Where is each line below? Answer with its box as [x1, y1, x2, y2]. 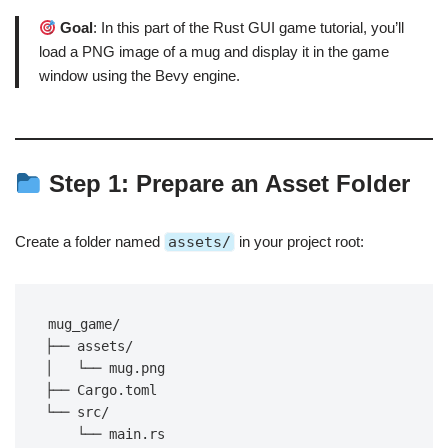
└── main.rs [77, 426, 165, 443]
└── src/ [45, 404, 109, 421]
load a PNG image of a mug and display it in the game [39, 43, 389, 61]
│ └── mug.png [45, 360, 165, 377]
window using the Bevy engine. [39, 67, 240, 85]
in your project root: [235, 233, 364, 251]
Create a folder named [15, 233, 164, 251]
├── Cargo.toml [45, 382, 157, 399]
